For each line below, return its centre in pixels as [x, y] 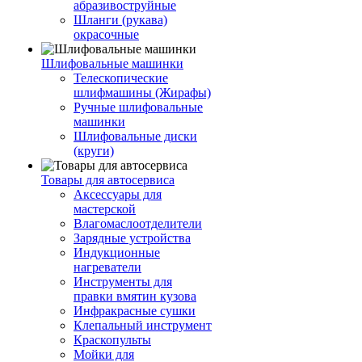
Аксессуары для [118, 194]
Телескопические [121, 78]
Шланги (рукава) [120, 20]
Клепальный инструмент [143, 325]
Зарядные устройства [132, 238]
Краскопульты [112, 340]
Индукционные [117, 253]
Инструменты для [123, 282]
